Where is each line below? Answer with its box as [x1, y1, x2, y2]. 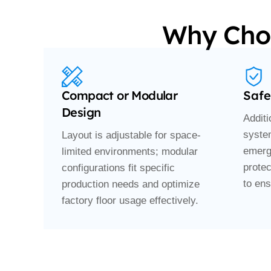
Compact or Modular [62, 88, 178, 103]
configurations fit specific [62, 162, 175, 174]
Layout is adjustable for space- [62, 129, 201, 142]
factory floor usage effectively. [62, 195, 198, 207]
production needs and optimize [62, 178, 200, 191]
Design [62, 105, 101, 120]
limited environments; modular [62, 146, 198, 158]
